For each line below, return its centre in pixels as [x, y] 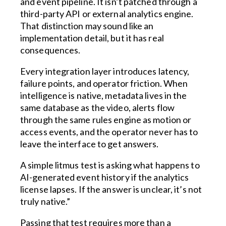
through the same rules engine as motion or [106, 120]
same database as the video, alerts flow [97, 107]
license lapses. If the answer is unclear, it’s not [111, 189]
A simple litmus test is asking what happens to [110, 165]
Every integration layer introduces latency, [105, 71]
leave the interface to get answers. [90, 144]
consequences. [50, 50]
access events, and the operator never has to [109, 132]
